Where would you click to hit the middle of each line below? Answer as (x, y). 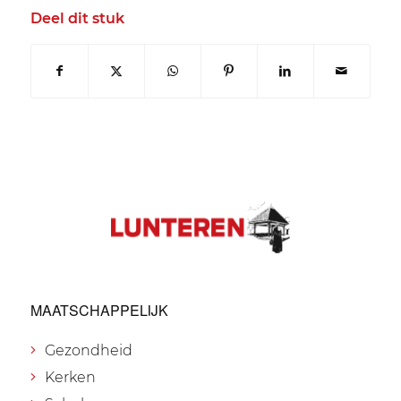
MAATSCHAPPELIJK (99, 310)
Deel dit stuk (77, 19)
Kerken (70, 378)
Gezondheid (88, 351)
